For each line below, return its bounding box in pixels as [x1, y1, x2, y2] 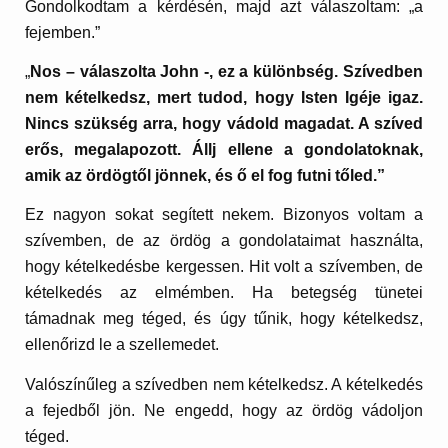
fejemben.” [25, 23, 101, 41]
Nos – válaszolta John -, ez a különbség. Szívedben [30, 62, 423, 80]
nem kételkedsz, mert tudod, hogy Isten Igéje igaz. [25, 88, 423, 106]
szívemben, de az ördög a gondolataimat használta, [25, 232, 423, 250]
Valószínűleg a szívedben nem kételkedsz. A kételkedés [25, 375, 423, 393]
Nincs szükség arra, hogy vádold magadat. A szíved [25, 114, 423, 132]
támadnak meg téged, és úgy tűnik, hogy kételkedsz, [25, 310, 423, 328]
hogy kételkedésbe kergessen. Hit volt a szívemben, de [25, 258, 423, 276]
